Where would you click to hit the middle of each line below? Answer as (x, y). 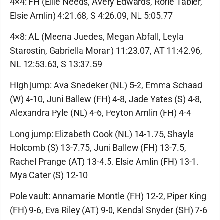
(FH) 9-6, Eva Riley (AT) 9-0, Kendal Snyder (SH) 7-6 (109, 210)
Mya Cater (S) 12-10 (49, 175)
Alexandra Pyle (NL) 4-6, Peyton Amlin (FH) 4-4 (100, 113)
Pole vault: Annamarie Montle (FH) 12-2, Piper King (108, 196)
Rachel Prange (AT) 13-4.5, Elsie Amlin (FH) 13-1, (104, 161)
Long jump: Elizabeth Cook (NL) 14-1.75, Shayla (102, 134)
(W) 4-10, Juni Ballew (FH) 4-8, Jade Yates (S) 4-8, (106, 99)
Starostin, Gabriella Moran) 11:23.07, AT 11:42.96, (106, 50)
